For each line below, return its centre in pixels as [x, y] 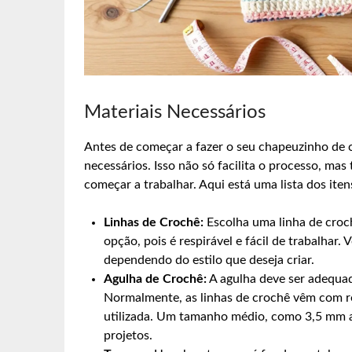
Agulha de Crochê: [155, 279]
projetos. [128, 335]
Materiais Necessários [175, 112]
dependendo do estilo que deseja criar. [209, 260]
